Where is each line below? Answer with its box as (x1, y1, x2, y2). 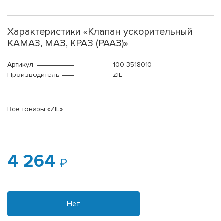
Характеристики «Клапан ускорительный (7, 26, 193, 38)
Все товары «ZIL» (7, 105, 63, 113)
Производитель (7, 71, 60, 79)
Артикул (7, 60, 33, 69)
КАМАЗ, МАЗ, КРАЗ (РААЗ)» (7, 37, 128, 50)
